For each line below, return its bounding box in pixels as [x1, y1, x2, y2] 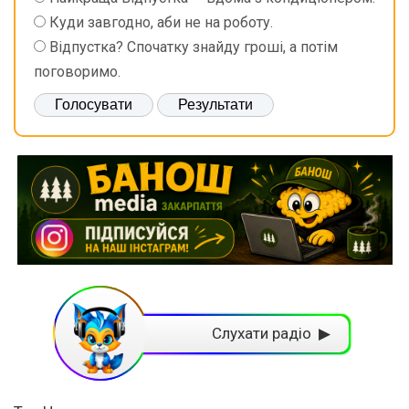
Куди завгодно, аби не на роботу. [49, 14, 273, 32]
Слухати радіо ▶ [212, 324, 330, 343]
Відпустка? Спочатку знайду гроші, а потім [49, 38, 338, 57]
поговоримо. [34, 63, 121, 81]
